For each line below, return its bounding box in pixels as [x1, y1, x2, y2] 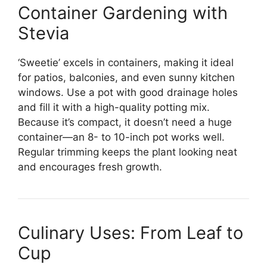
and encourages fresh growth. [18, 161, 162, 173]
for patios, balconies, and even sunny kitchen [18, 72, 235, 84]
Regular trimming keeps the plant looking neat [18, 146, 237, 159]
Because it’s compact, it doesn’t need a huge [18, 116, 232, 129]
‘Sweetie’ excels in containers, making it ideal [18, 57, 234, 69]
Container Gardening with [18, 2, 228, 24]
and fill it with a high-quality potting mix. [18, 101, 210, 114]
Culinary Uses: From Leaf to [18, 222, 243, 244]
